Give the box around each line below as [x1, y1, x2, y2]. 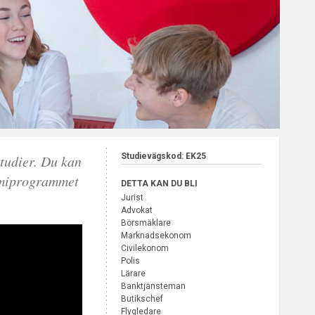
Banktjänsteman [121, 281, 186, 292]
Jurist [121, 193, 143, 203]
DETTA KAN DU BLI [121, 179, 198, 189]
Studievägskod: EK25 [121, 151, 206, 162]
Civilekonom [121, 243, 169, 254]
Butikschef [121, 294, 163, 304]
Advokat [121, 205, 153, 216]
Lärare [121, 269, 146, 279]
